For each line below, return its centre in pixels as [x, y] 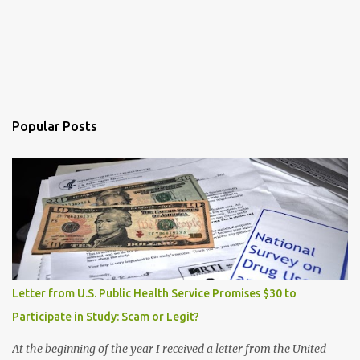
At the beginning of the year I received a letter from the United [169, 348]
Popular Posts [55, 126]
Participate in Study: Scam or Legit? [106, 316]
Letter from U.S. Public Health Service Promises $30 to [154, 293]
